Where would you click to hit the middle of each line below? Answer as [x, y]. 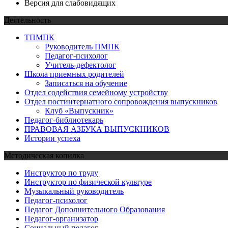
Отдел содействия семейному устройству [96, 92]
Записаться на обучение [86, 83]
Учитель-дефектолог [80, 65]
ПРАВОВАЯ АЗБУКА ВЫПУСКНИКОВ [97, 129]
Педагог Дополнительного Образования [95, 209]
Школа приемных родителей [74, 74]
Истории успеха [52, 138]
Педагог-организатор [61, 218]
